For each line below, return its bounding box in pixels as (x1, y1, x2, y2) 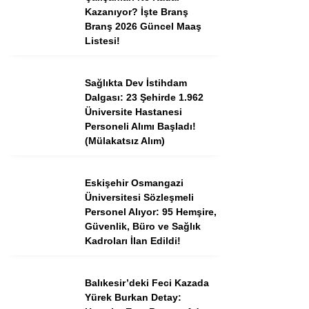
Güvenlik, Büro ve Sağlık (85, 221, 201, 232)
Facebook (198, 287, 248, 299)
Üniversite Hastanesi (85, 106, 182, 117)
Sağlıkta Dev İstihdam (85, 77, 187, 88)
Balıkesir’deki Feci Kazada (85, 277, 209, 288)
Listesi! (85, 35, 120, 46)
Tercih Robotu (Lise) (150, 24, 248, 36)
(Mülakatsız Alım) (85, 135, 165, 146)
